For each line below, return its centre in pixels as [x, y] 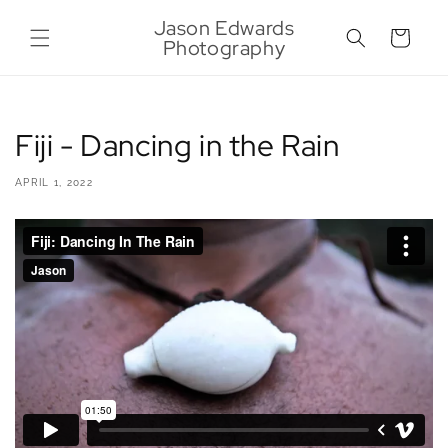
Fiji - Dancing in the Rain [177, 145]
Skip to [56, 13]
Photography [224, 47]
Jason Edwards [224, 27]
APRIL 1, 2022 [54, 182]
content [59, 31]
